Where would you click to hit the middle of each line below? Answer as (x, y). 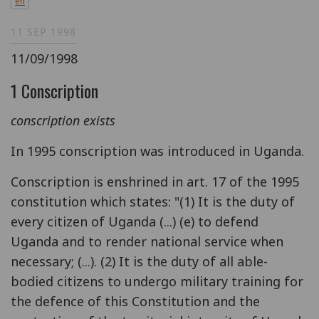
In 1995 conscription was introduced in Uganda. (157, 151)
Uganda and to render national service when (147, 241)
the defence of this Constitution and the (135, 301)
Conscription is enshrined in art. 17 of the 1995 (155, 181)
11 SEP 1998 (43, 32)
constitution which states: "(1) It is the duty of (153, 201)
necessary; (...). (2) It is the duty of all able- (139, 261)
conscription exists (63, 120)
